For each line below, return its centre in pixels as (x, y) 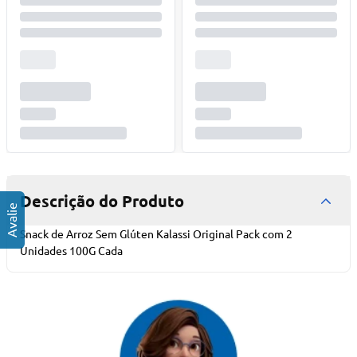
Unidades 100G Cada (71, 250)
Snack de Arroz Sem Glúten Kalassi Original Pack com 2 (156, 233)
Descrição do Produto (102, 201)
